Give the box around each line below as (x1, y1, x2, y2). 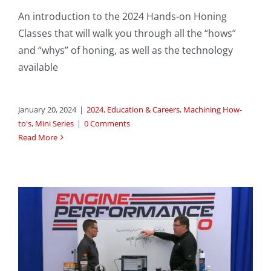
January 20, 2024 (18, 104, 76, 116)
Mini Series (35, 118, 74, 129)
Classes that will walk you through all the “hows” (18, 27, 236, 41)
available (18, 60, 58, 74)
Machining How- (183, 104, 242, 116)
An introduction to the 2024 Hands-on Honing (18, 10, 227, 24)
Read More (18, 132, 57, 143)
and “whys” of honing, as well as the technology (18, 44, 233, 57)
